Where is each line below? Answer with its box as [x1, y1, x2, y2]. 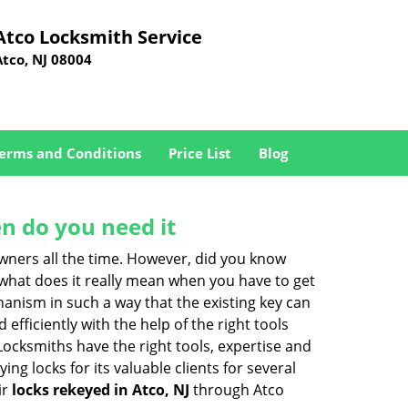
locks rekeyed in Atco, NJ [12, 380, 189, 400]
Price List [168, 144, 231, 162]
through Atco [189, 380, 284, 400]
